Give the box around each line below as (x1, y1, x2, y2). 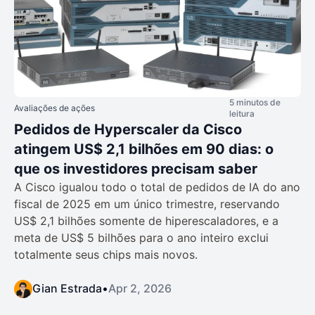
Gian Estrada (32, 281, 102, 296)
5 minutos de (229, 97, 281, 108)
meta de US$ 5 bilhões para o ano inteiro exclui (14, 231, 269, 245)
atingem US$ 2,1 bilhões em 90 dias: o (14, 141, 274, 158)
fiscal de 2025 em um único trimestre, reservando (14, 197, 280, 212)
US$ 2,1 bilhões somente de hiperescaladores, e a (14, 214, 278, 229)
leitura (229, 108, 255, 120)
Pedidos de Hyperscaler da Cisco (14, 121, 242, 139)
